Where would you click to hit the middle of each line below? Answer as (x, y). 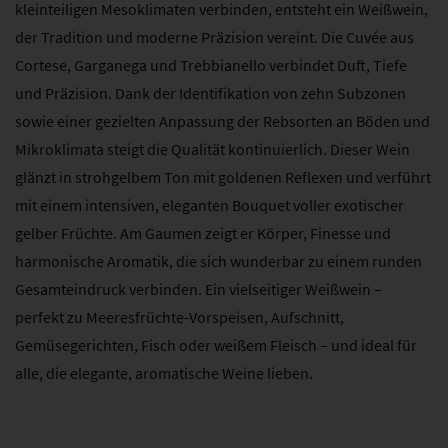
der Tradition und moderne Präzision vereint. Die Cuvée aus (214, 37)
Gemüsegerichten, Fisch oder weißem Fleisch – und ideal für (216, 345)
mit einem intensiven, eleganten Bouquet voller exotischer (209, 205)
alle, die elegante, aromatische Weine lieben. (164, 373)
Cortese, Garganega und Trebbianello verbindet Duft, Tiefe (211, 65)
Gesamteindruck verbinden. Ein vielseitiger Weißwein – (198, 289)
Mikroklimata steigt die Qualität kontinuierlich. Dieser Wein (212, 149)
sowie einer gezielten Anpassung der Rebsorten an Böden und (222, 121)
